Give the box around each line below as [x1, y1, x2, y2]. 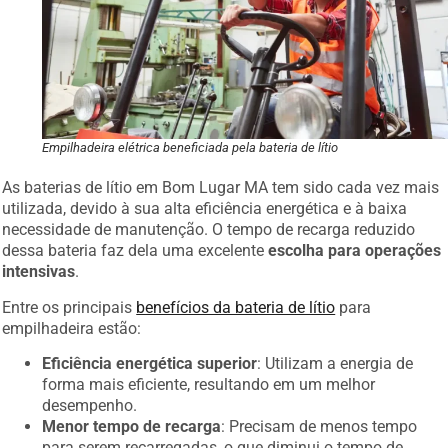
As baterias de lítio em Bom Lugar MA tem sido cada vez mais [2, 173, 440, 193]
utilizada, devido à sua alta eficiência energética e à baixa [2, 194, 408, 214]
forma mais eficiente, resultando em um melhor [42, 370, 376, 390]
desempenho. [42, 391, 138, 411]
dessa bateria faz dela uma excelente [2, 236, 269, 256]
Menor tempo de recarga [42, 412, 222, 432]
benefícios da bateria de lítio [136, 292, 336, 312]
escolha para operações [268, 236, 442, 256]
